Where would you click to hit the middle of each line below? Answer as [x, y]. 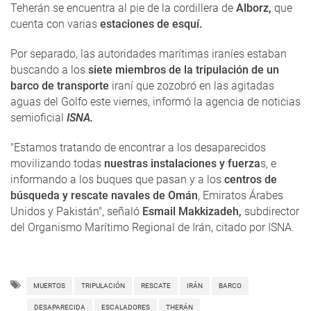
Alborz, [254, 8]
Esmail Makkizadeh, [191, 212]
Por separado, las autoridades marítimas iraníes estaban [149, 54]
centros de [251, 180]
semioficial [39, 118]
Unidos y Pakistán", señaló [75, 212]
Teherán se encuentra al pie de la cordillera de [123, 8]
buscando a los [48, 70]
